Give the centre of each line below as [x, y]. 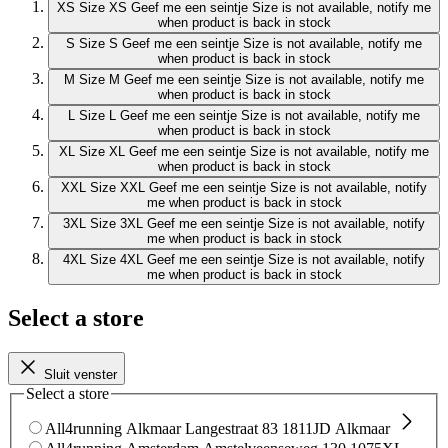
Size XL [102, 152]
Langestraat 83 [231, 428]
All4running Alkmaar [113, 428]
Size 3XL [116, 224]
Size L [97, 116]
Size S [98, 44]
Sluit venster [80, 375]
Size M [99, 80]
